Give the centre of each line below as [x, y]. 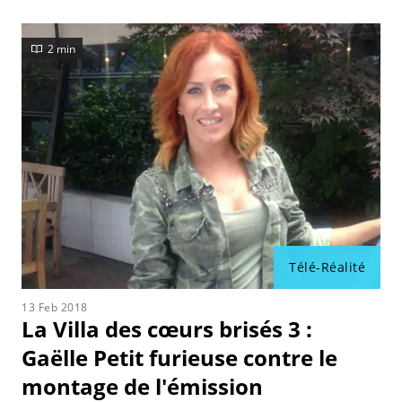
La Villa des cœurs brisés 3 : [167, 329]
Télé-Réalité [327, 267]
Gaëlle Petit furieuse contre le [179, 358]
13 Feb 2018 [55, 307]
